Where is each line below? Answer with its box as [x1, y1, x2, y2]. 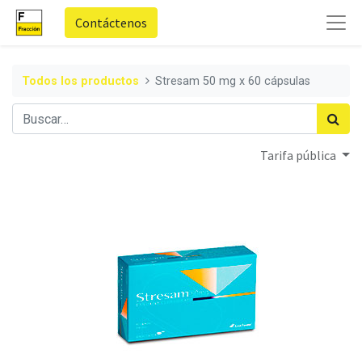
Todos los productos [22, 74, 139, 88]
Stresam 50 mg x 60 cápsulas [155, 74, 311, 88]
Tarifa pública [260, 147, 339, 164]
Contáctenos [75, 15, 147, 31]
